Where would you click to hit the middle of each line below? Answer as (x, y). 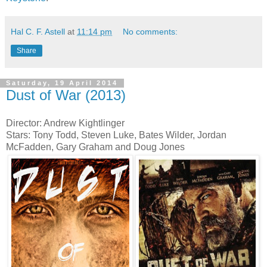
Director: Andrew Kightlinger (65, 123)
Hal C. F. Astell (38, 31)
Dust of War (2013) (66, 95)
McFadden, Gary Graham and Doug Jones (95, 147)
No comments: (150, 31)
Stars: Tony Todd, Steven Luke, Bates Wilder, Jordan (116, 135)
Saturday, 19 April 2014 (62, 83)
